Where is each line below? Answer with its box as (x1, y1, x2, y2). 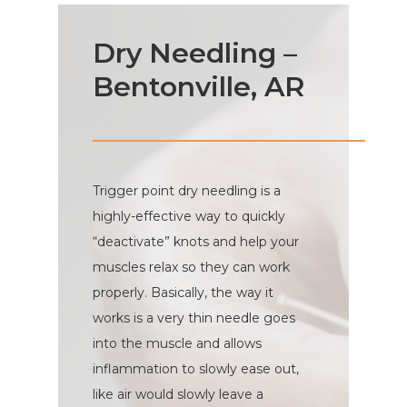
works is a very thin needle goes (93, 310, 296, 327)
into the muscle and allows (93, 335, 263, 352)
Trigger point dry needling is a (93, 183, 282, 200)
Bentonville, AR (93, 70, 305, 104)
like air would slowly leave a (93, 386, 264, 403)
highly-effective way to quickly (93, 208, 286, 225)
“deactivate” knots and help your (93, 233, 300, 251)
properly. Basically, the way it (93, 284, 274, 302)
